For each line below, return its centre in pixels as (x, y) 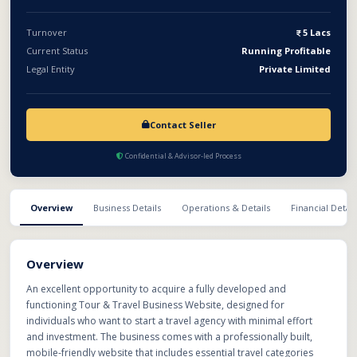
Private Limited (295, 69)
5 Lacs (317, 32)
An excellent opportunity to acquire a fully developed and (156, 289)
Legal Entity (51, 69)
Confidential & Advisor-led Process (182, 156)
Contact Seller (182, 125)
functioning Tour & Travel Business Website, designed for (155, 305)
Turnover (47, 32)
